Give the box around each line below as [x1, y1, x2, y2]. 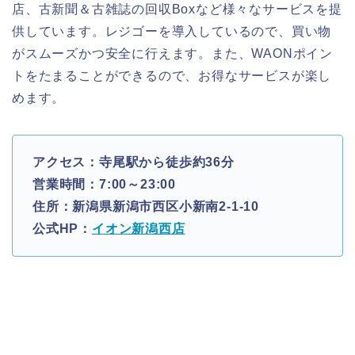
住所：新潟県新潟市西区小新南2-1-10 [32, 199, 259, 213]
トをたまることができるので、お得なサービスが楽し [12, 68, 332, 82]
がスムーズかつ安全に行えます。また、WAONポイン [12, 46, 333, 60]
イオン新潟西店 [92, 221, 185, 235]
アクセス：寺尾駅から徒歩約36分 [32, 155, 235, 169]
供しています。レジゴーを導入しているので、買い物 [12, 24, 332, 38]
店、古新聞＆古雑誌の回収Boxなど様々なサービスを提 [12, 2, 342, 16]
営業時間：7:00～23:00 [32, 177, 176, 191]
